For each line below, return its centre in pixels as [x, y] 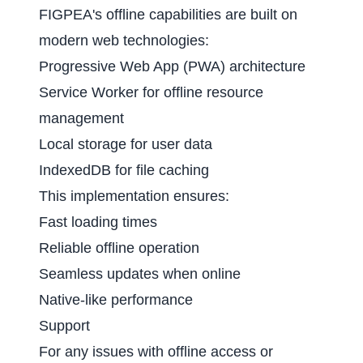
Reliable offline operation [119, 248]
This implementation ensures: [134, 196]
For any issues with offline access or [156, 351]
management [81, 118]
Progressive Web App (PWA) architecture [172, 66]
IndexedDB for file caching [124, 170]
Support [64, 325]
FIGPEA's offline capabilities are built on [168, 14]
